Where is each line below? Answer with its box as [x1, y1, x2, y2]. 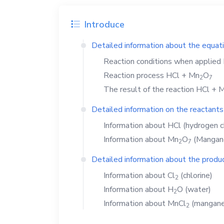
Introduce [82, 18, 124, 30]
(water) [183, 184, 211, 195]
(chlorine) [178, 170, 212, 181]
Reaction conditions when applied [103, 56, 223, 67]
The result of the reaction [103, 84, 196, 95]
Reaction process [103, 70, 166, 81]
